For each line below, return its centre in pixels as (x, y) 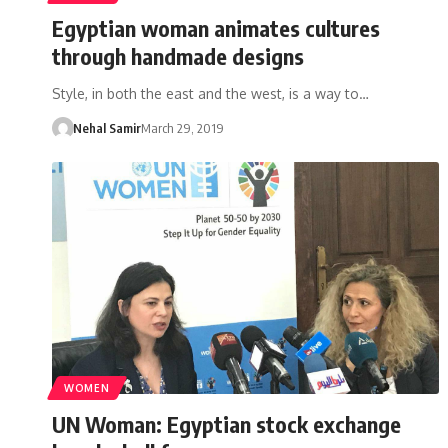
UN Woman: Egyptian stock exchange (226, 423)
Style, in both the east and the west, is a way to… (210, 93)
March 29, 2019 (182, 127)
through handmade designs (185, 55)
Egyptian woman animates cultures (216, 27)
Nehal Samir (106, 127)
